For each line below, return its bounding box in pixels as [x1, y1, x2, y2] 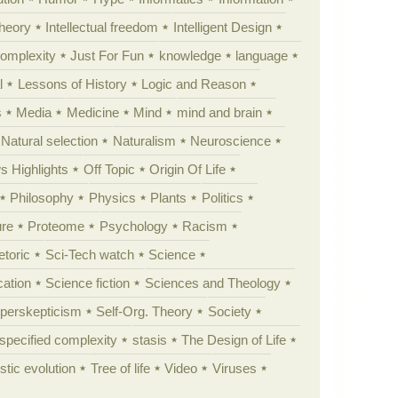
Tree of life [90, 360, 150, 376]
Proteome [28, 218, 85, 234]
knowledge [158, 47, 221, 63]
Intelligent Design [172, 19, 272, 35]
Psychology [99, 218, 168, 234]
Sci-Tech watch [44, 246, 134, 262]
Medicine [66, 104, 119, 120]
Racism [182, 218, 228, 234]
